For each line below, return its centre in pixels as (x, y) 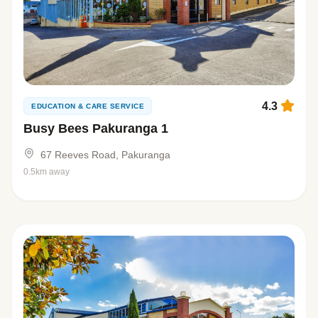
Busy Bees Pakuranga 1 (96, 129)
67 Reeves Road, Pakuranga (105, 155)
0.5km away (46, 172)
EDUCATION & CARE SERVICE (88, 106)
